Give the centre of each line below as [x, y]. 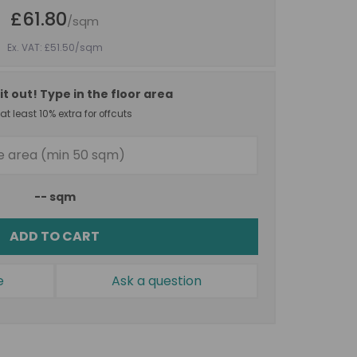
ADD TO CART [55, 236]
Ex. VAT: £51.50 [41, 47]
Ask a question [156, 280]
